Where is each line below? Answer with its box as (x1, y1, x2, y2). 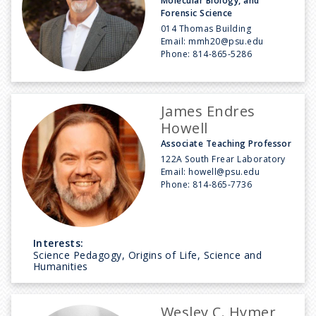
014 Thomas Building (161, 22, 252, 35)
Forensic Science (161, 6, 233, 19)
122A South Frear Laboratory (161, 152, 286, 165)
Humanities (33, 259, 88, 273)
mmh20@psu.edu (188, 35, 264, 47)
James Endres (161, 101, 255, 121)
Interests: (33, 236, 84, 250)
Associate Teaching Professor (161, 137, 292, 150)
